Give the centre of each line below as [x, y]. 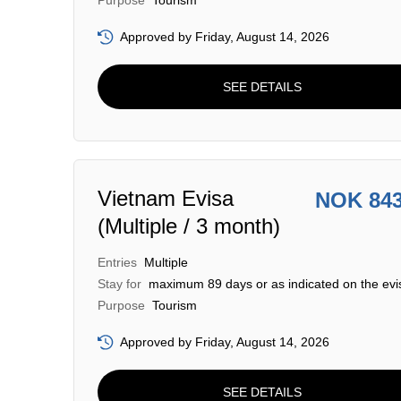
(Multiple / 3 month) [189, 226]
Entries [117, 262]
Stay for [119, 284]
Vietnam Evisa [166, 198]
